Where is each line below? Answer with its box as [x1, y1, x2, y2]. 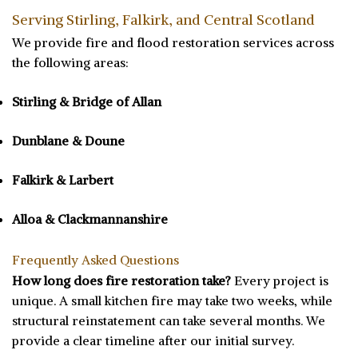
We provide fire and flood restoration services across [12, 34, 334, 51]
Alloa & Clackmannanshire [12, 211, 168, 228]
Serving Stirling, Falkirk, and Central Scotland [12, 10, 315, 30]
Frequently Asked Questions [12, 252, 179, 268]
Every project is [231, 272, 328, 289]
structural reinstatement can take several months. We [12, 312, 325, 329]
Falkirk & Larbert [12, 172, 113, 189]
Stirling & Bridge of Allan [12, 93, 161, 110]
